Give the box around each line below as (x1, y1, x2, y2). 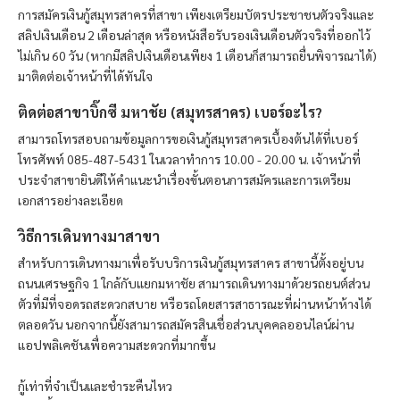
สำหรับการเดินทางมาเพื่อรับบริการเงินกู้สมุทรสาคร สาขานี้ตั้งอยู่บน (18, 254, 363, 271)
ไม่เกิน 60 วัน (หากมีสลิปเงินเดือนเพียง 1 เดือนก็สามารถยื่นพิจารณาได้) (18, 47, 377, 64)
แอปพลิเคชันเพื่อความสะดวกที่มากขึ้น (18, 337, 215, 354)
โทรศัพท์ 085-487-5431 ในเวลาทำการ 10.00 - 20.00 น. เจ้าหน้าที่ (18, 151, 361, 168)
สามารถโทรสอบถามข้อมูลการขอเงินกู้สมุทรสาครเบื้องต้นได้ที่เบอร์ (18, 130, 358, 147)
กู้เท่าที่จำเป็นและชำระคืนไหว (18, 378, 175, 395)
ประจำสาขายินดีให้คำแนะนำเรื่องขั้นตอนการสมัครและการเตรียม (18, 171, 351, 188)
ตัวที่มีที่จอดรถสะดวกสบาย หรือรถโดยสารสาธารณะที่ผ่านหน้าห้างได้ (18, 296, 371, 312)
